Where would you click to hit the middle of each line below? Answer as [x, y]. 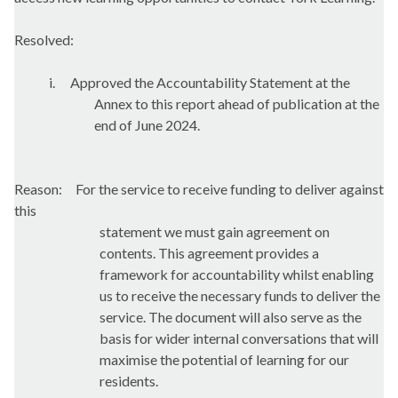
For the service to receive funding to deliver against [228, 189]
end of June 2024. [147, 125]
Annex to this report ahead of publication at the [237, 104]
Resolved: [44, 40]
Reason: [38, 189]
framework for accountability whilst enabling [237, 275]
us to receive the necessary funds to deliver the [240, 296]
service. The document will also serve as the [231, 317]
